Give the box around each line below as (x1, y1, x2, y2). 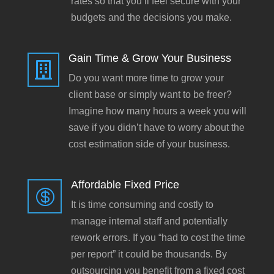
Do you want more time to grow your (68, 73, 224, 83)
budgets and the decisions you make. (70, 12, 232, 23)
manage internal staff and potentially (70, 216, 228, 226)
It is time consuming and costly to (70, 199, 213, 210)
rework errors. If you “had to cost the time (70, 232, 245, 243)
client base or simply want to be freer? (68, 89, 232, 100)
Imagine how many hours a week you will (68, 106, 246, 116)
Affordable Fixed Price (70, 179, 179, 191)
